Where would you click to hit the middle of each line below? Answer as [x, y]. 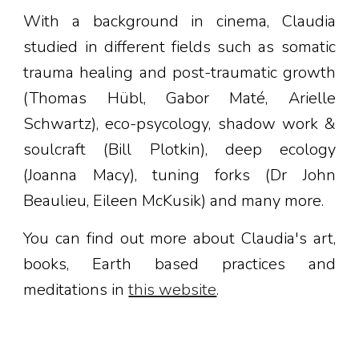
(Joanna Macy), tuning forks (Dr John [179, 175]
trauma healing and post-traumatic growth [179, 73]
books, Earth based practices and [179, 264]
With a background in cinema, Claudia [179, 22]
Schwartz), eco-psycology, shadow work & [179, 124]
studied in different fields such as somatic [179, 47]
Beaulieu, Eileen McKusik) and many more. [176, 201]
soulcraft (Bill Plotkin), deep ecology [179, 150]
